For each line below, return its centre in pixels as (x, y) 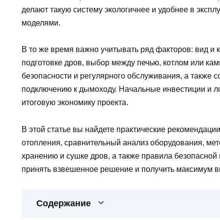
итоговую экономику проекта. (75, 103)
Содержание (64, 203)
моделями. (41, 23)
